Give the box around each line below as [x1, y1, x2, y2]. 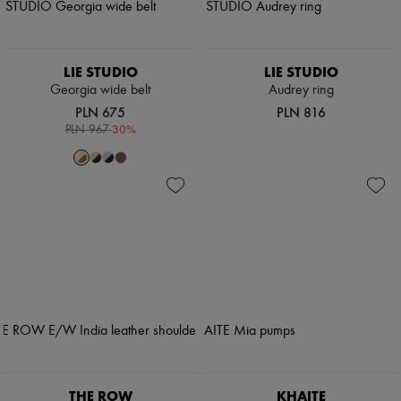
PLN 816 [276, 104, 326, 122]
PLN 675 [75, 104, 125, 122]
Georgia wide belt [50, 83, 150, 98]
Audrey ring [268, 83, 334, 98]
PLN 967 [64, 124, 109, 137]
